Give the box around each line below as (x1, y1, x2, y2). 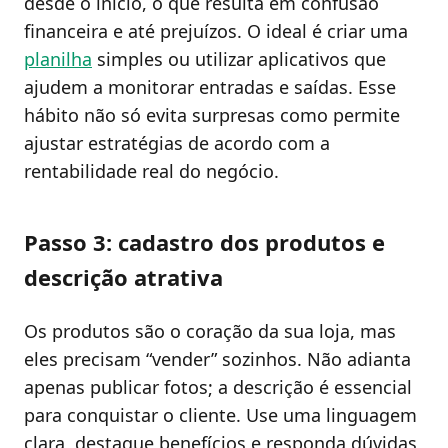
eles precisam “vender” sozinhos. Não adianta (24, 346, 411, 371)
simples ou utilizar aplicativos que (92, 47, 386, 72)
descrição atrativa (24, 261, 223, 292)
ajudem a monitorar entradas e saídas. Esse (24, 75, 396, 100)
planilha (24, 47, 92, 72)
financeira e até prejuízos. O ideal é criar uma (24, 19, 408, 44)
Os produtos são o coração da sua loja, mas (24, 318, 396, 343)
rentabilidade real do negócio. (24, 159, 279, 184)
